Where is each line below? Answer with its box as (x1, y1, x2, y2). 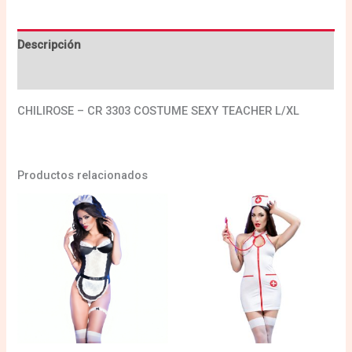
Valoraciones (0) (17, 68, 107, 82)
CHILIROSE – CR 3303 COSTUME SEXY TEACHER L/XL (17, 104, 300, 119)
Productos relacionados (17, 168, 148, 183)
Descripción (17, 37, 82, 52)
